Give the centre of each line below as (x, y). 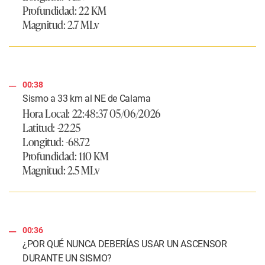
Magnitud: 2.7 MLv (61, 24)
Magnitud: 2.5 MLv (61, 169)
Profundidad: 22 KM (64, 10)
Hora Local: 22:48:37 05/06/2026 (91, 113)
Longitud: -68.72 (56, 141)
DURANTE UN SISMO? (67, 258)
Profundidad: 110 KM (66, 155)
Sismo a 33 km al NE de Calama (87, 98)
